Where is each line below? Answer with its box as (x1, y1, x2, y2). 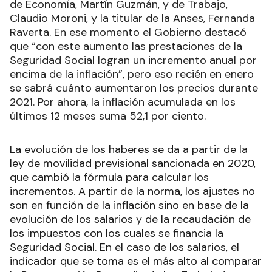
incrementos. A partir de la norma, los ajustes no (10, 184, 255, 199)
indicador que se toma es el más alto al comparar (10, 254, 262, 268)
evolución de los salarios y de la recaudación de (10, 212, 251, 226)
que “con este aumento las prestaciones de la (10, 39, 242, 53)
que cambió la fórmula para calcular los (10, 170, 209, 185)
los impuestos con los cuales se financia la (10, 226, 223, 240)
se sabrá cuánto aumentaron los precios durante (10, 81, 258, 95)
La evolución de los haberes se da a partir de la (10, 142, 248, 157)
